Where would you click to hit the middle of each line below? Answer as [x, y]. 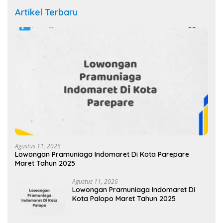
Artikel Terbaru [46, 12]
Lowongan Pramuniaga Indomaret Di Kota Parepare [102, 155]
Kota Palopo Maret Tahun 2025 [124, 199]
